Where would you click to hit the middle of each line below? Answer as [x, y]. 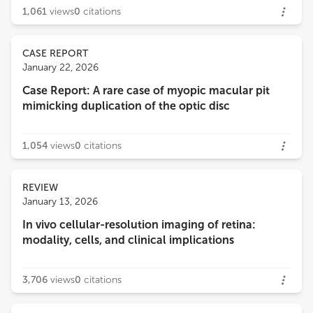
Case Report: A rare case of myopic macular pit [146, 90]
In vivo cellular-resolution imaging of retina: [139, 225]
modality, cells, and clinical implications [128, 240]
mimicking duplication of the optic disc [126, 106]
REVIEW [40, 188]
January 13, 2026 [60, 202]
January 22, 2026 [60, 67]
